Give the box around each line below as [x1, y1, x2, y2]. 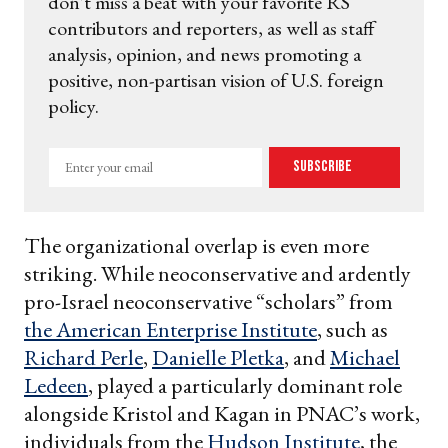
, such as [317, 314, 388, 344]
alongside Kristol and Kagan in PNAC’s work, [24, 398, 420, 428]
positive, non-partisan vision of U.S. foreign [48, 66, 384, 93]
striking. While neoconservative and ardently [24, 258, 411, 288]
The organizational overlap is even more [24, 230, 369, 260]
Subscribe [293, 157, 355, 177]
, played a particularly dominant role [88, 370, 402, 400]
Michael [330, 342, 400, 372]
